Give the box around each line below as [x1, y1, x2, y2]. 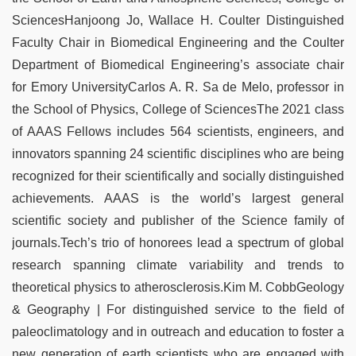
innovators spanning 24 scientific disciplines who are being [12, 146, 344, 161]
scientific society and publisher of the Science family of [12, 213, 344, 227]
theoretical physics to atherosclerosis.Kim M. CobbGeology [12, 280, 344, 294]
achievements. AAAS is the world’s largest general [12, 191, 344, 205]
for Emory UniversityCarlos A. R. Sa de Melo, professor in [12, 79, 344, 94]
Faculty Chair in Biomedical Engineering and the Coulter [12, 35, 344, 49]
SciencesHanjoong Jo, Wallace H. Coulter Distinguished [12, 13, 344, 27]
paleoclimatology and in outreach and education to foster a [12, 324, 344, 339]
